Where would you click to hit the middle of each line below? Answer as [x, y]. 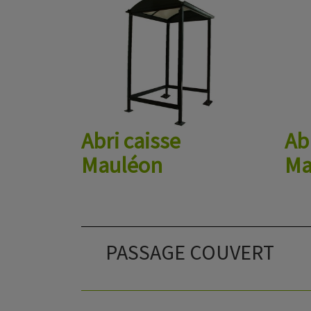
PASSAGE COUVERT [190, 252]
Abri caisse [131, 141]
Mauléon [122, 165]
